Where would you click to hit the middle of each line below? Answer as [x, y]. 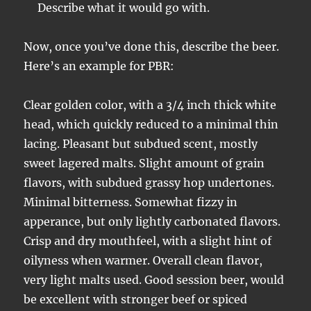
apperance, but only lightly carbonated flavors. [152, 221]
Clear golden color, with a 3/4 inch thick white [150, 105]
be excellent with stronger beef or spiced [136, 299]
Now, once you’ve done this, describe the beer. [152, 47]
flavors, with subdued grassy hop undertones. [149, 183]
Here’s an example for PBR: [99, 66]
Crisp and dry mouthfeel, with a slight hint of [148, 241]
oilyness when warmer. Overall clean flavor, [143, 260]
